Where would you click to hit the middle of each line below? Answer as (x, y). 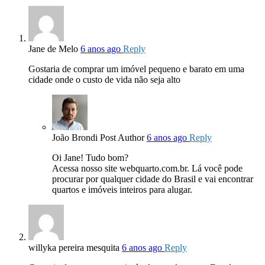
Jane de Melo (53, 49)
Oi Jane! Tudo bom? (90, 158)
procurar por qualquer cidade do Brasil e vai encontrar (153, 179)
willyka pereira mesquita (74, 248)
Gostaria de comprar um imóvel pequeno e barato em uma (136, 69)
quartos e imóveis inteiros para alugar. (122, 190)
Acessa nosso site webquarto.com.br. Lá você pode (147, 169)
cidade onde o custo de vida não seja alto (104, 80)
